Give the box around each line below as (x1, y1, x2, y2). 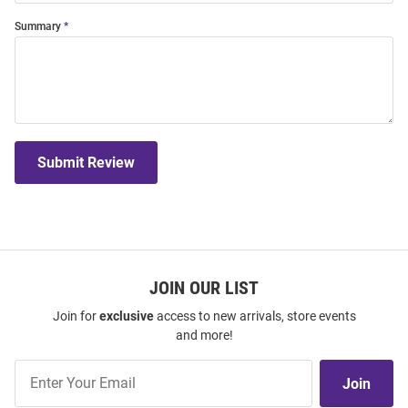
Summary (15, 20, 61, 34)
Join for (52, 309, 99, 324)
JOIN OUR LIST (149, 277, 259, 300)
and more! (175, 328, 233, 343)
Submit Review (37, 154, 135, 172)
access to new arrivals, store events (153, 309, 356, 324)
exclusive (98, 309, 154, 324)
